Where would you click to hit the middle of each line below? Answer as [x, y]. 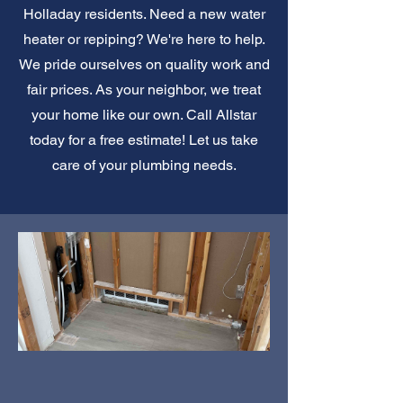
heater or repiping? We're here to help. [144, 39]
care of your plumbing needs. [144, 165]
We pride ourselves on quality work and [144, 64]
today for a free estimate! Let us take [144, 139]
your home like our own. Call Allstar [144, 114]
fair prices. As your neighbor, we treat [144, 89]
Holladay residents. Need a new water [144, 13]
